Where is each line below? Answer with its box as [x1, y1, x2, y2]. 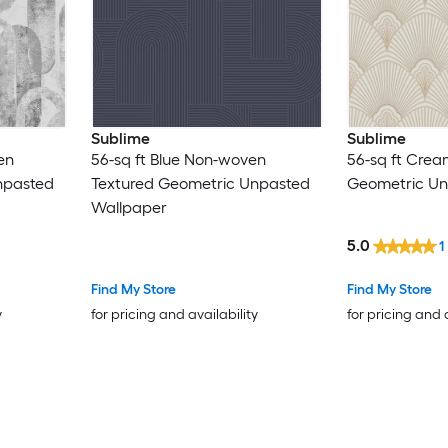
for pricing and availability [90, 305, 258, 323]
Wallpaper [90, 198, 167, 218]
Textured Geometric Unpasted [90, 174, 310, 194]
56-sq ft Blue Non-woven [90, 150, 266, 170]
